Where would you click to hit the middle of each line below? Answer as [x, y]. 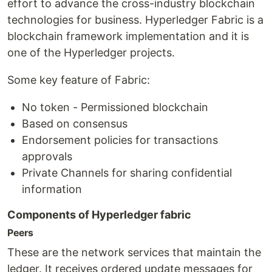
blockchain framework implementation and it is [128, 36]
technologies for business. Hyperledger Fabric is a [135, 19]
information [52, 189]
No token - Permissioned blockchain [115, 107]
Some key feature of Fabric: [79, 80]
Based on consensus [75, 123]
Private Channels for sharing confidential [127, 172]
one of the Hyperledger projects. [91, 52]
